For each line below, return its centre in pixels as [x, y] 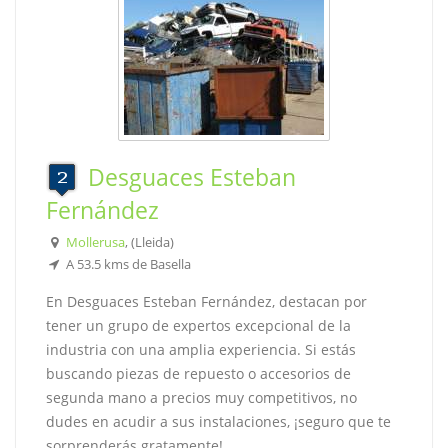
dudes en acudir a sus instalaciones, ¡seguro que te [218, 421]
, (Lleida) [149, 242]
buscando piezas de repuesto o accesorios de [198, 373]
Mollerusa [95, 242]
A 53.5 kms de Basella [126, 264]
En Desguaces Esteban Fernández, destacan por [206, 301]
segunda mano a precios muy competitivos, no [201, 397]
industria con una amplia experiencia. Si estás [201, 349]
